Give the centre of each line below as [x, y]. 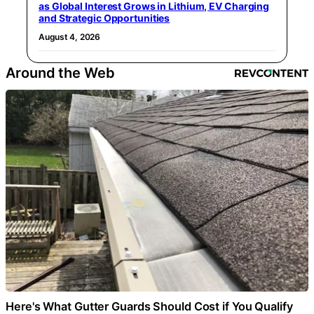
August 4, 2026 [69, 36]
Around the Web [60, 73]
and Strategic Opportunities [104, 18]
